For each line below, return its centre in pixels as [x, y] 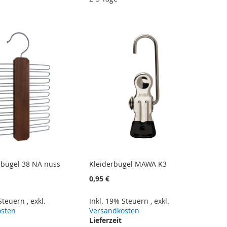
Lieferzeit [106, 220]
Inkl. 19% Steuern [120, 201]
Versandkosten [115, 211]
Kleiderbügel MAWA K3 [128, 164]
